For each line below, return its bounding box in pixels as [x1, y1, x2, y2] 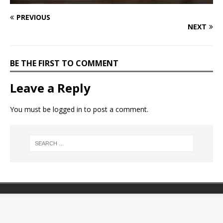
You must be [10, 104, 53, 114]
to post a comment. [82, 104, 148, 114]
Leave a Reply [10, 79, 91, 96]
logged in [53, 104, 82, 114]
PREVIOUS [16, 12, 50, 22]
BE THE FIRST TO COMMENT [10, 57, 118, 69]
